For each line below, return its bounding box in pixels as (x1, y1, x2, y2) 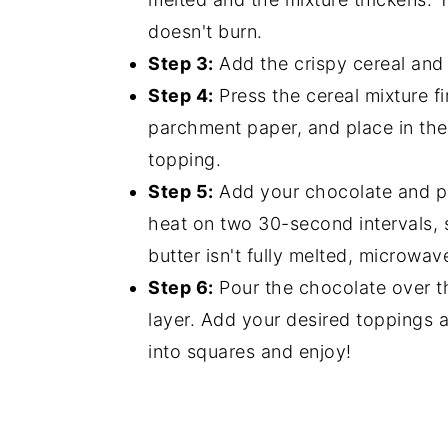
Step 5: (148, 181, 214, 203)
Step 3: (148, 53, 214, 75)
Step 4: (148, 85, 214, 107)
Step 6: (148, 277, 214, 299)
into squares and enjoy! (148, 341, 352, 363)
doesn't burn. (148, 21, 263, 43)
